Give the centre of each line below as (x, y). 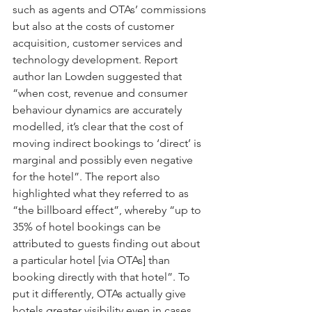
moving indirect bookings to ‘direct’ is (108, 143)
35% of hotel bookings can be (88, 227)
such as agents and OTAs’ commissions (111, 10)
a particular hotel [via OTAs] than (93, 260)
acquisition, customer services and (99, 43)
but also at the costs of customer (95, 26)
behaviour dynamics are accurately (99, 110)
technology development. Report (96, 60)
